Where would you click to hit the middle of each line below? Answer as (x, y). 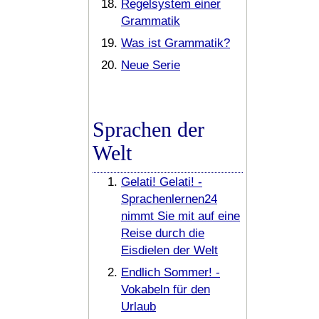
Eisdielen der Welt (169, 250)
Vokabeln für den (166, 289)
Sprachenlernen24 (169, 199)
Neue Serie (151, 65)
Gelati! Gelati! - (162, 182)
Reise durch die (163, 233)
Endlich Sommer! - (171, 272)
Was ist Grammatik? (176, 43)
